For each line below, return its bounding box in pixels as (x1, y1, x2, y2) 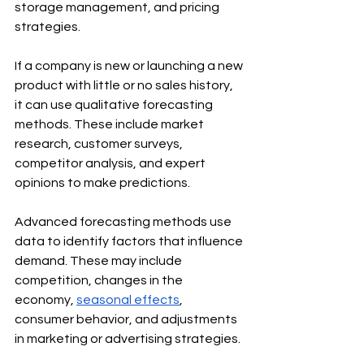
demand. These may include (15, 253, 184, 267)
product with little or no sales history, (15, 78, 236, 92)
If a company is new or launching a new (15, 58, 245, 72)
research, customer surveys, (15, 136, 185, 150)
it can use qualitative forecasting (15, 97, 215, 111)
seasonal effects (76, 292, 180, 306)
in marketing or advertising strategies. (15, 331, 240, 345)
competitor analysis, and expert (15, 156, 208, 170)
